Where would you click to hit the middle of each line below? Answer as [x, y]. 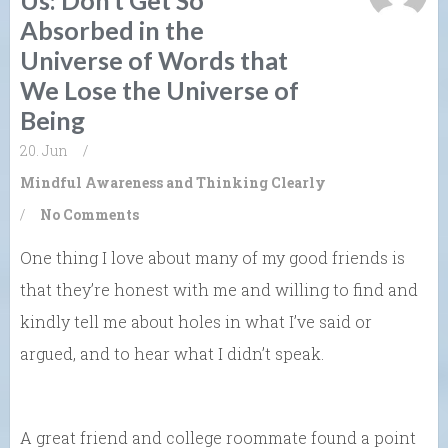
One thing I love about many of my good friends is [212, 257]
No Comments [89, 214]
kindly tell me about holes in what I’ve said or [196, 321]
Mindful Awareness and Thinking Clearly [173, 182]
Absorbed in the [112, 29]
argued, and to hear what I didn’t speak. [172, 353]
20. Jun [44, 150]
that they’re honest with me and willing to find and [219, 289]
